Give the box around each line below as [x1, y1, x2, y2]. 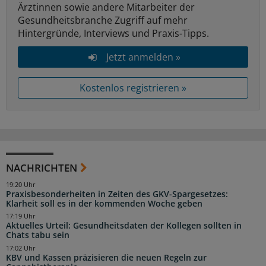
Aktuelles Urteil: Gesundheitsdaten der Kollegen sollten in [6, 220, 242, 232]
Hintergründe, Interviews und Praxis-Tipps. [18, 26, 209, 40]
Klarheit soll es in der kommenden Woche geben [6, 198, 202, 209]
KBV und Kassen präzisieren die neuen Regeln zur [6, 252, 207, 264]
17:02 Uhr [6, 244, 36, 253]
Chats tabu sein [6, 230, 69, 241]
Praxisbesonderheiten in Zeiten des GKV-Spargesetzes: [6, 188, 228, 199]
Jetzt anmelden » [106, 50, 180, 64]
